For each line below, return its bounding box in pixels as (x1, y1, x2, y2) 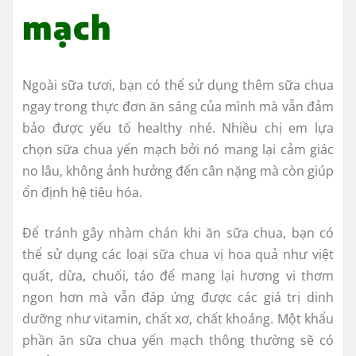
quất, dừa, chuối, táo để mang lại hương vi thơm (22, 266, 334, 284)
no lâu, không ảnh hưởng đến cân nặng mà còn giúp (22, 161, 334, 180)
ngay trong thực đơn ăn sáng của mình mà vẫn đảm (22, 97, 334, 115)
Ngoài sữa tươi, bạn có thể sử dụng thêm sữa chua (22, 75, 334, 94)
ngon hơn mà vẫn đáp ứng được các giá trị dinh (22, 288, 334, 306)
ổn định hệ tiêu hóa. (22, 183, 145, 201)
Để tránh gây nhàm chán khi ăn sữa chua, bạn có (22, 223, 334, 242)
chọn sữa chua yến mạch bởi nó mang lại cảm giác (22, 140, 334, 158)
